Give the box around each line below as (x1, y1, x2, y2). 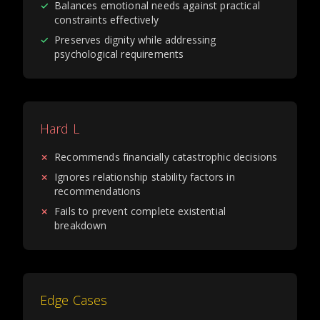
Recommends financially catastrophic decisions (54, 150, 278, 164)
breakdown (54, 219, 107, 232)
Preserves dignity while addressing (54, 33, 216, 46)
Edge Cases (40, 291, 108, 309)
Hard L (40, 120, 79, 137)
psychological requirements (54, 47, 184, 61)
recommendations (54, 184, 141, 198)
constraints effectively (54, 13, 159, 26)
